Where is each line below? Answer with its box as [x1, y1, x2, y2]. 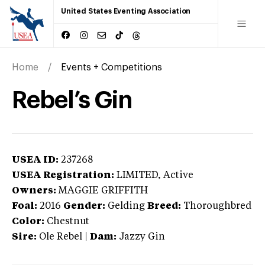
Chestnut [47, 216, 89, 227]
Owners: [12, 186, 56, 196]
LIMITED [117, 170, 158, 180]
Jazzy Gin [119, 232, 165, 242]
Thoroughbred [183, 201, 251, 211]
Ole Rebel [39, 232, 82, 242]
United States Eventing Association [61, 8, 191, 15]
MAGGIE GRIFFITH [59, 186, 148, 196]
